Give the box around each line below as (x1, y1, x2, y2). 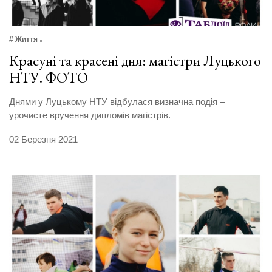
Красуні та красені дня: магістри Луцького (9, 51, 261, 70)
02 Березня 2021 (9, 134, 78, 145)
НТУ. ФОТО (9, 68, 88, 87)
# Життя (9, 35, 38, 44)
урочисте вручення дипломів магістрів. (9, 110, 171, 121)
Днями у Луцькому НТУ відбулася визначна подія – (9, 97, 225, 107)
